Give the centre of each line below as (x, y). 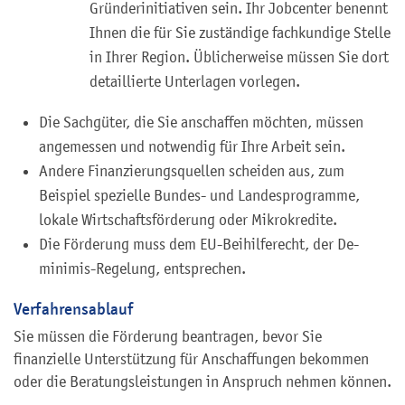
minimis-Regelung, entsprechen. (142, 268)
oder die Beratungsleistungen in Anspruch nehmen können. (202, 381)
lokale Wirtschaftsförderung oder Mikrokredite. (188, 219)
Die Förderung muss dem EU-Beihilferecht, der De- (199, 244)
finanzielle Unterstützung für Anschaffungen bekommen (191, 358)
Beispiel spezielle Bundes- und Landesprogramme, (199, 195)
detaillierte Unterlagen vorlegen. (195, 81)
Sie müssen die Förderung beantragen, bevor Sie (168, 336)
